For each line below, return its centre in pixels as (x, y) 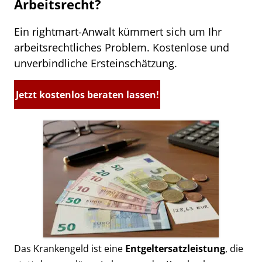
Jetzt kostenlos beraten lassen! (87, 95)
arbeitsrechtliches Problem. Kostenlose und (122, 47)
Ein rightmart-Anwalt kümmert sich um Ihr (118, 32)
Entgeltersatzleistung (175, 249)
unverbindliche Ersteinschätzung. (96, 63)
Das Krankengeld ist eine (70, 249)
